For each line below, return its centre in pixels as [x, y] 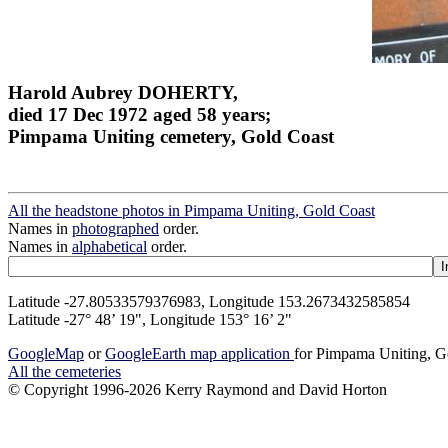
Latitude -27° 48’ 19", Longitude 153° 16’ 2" [150, 320]
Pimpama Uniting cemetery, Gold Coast [171, 136]
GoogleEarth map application [199, 354]
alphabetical [109, 247]
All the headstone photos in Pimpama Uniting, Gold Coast [191, 211]
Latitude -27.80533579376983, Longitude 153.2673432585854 [209, 302]
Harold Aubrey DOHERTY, [123, 92]
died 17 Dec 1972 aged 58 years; [139, 114]
